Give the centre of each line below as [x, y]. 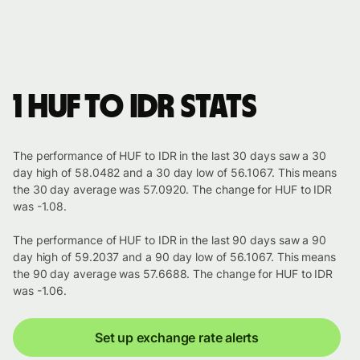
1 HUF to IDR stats [135, 108]
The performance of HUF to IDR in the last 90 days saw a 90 [170, 240]
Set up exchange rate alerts [177, 338]
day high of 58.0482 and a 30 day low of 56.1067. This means [175, 173]
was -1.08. [40, 207]
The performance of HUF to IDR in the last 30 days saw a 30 [170, 156]
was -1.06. [40, 291]
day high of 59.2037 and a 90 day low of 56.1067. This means [175, 257]
